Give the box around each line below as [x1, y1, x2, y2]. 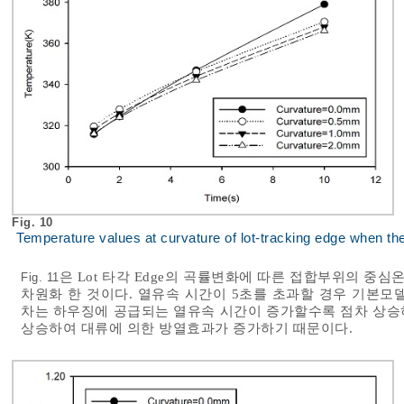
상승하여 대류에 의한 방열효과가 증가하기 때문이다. [21, 320, 353, 335]
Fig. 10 [12, 215, 57, 229]
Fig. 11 [21, 270, 60, 284]
